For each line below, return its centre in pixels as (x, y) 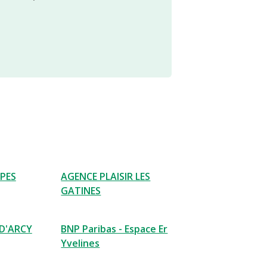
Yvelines (80, 243)
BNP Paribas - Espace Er (114, 229)
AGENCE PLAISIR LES (106, 176)
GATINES (81, 191)
